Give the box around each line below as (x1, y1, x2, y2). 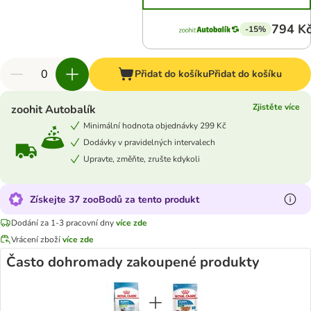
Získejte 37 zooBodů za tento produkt (30, 192, 199, 206)
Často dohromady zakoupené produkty (6, 253, 260, 271)
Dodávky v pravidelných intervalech (83, 136, 215, 148)
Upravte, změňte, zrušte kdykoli (83, 153, 200, 165)
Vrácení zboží (11, 233, 62, 245)
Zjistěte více (253, 101, 300, 112)
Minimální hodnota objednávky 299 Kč (83, 119, 226, 131)
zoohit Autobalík (11, 102, 96, 117)
